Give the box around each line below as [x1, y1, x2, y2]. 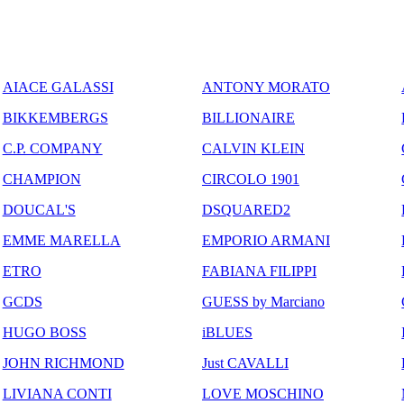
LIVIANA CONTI [2, 385, 112, 401]
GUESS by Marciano [201, 293, 325, 309]
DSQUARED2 [201, 201, 290, 217]
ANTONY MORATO [201, 78, 330, 95]
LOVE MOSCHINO [201, 385, 324, 401]
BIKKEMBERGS [2, 109, 108, 125]
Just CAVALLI [201, 354, 289, 371]
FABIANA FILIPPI [201, 262, 317, 279]
